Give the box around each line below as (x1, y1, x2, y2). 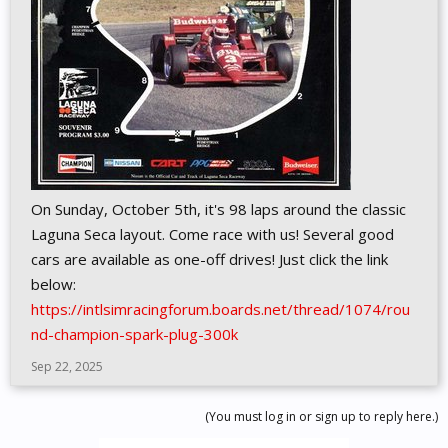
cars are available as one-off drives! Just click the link (31, 249, 388, 269)
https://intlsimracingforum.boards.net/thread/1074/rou (31, 299, 410, 319)
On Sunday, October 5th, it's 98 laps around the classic (31, 199, 406, 219)
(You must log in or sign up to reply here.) (205, 408, 438, 425)
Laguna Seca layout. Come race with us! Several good (31, 224, 394, 244)
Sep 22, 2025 (31, 358, 103, 375)
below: (31, 274, 76, 294)
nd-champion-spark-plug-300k (31, 324, 238, 344)
